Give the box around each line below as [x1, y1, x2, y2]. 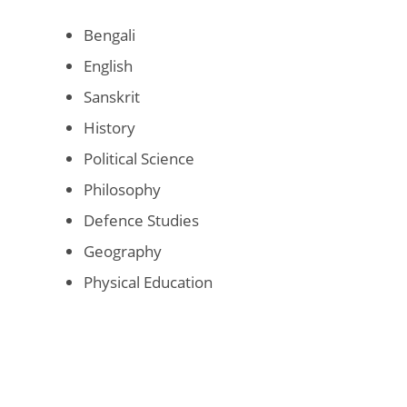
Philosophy [84, 178, 161, 200]
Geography [84, 240, 162, 262]
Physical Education [84, 271, 213, 293]
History [84, 116, 135, 138]
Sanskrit [84, 85, 140, 107]
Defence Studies [84, 209, 199, 231]
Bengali [84, 24, 135, 45]
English [84, 55, 133, 76]
